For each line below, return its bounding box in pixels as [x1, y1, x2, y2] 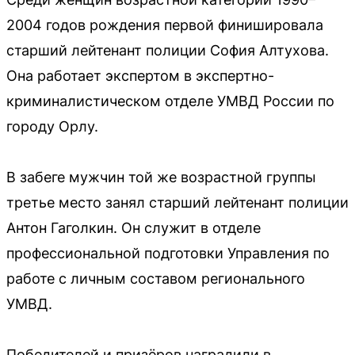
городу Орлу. [6, 118, 98, 135]
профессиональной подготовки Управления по [6, 245, 330, 261]
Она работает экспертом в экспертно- [6, 67, 274, 84]
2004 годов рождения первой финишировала [6, 17, 323, 33]
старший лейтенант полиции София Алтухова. [6, 42, 329, 59]
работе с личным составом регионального [6, 270, 305, 287]
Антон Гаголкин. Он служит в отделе [6, 219, 261, 236]
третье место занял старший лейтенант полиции [6, 194, 349, 211]
